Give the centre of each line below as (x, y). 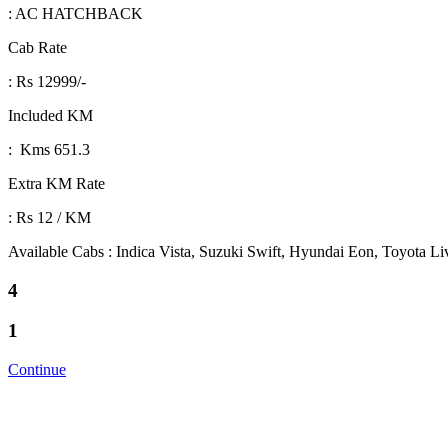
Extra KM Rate (56, 183)
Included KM (50, 115)
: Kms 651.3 (51, 149)
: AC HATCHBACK (75, 13)
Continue (37, 370)
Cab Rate (37, 47)
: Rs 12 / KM (49, 217)
